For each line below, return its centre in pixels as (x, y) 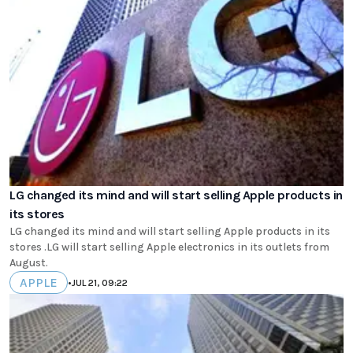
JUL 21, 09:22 (100, 282)
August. (29, 263)
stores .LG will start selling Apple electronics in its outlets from (169, 247)
